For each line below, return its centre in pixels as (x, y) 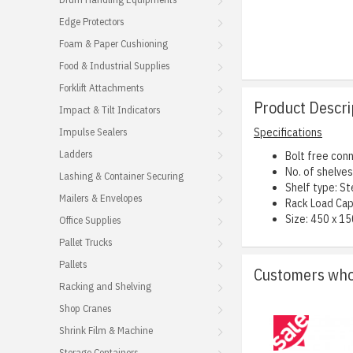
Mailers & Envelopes (101, 198)
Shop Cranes (85, 308)
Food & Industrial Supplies (115, 66)
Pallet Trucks (86, 242)
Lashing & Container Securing (121, 176)
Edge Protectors (92, 22)
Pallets (73, 264)
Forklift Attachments (102, 88)
